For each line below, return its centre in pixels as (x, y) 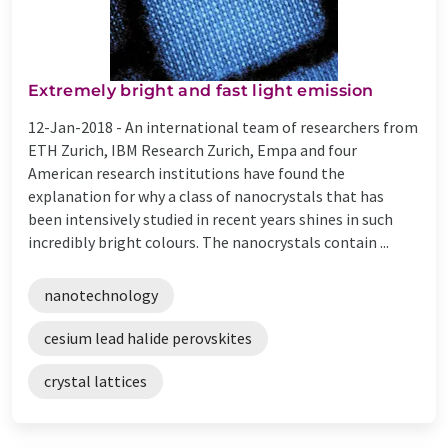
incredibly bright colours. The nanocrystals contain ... (208, 241)
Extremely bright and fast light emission (201, 90)
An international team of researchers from (271, 126)
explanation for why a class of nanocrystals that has (206, 195)
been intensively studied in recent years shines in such (210, 218)
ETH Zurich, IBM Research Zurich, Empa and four (192, 149)
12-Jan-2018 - (76, 126)
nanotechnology (101, 294)
